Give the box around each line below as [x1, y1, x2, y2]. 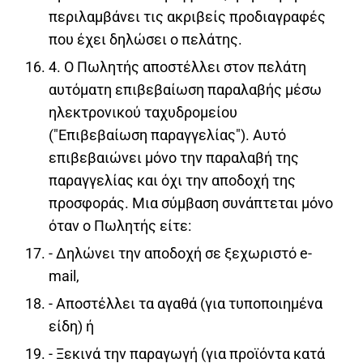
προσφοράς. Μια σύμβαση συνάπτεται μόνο [49, 194, 333, 211]
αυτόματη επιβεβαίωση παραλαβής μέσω [49, 80, 322, 98]
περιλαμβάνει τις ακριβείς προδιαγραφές [49, 7, 326, 25]
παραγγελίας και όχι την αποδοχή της [49, 171, 296, 189]
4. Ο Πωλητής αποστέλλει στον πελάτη [49, 58, 306, 75]
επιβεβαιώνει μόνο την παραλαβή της [49, 148, 299, 166]
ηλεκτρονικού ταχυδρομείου [49, 103, 237, 121]
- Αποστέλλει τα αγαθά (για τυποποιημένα [49, 294, 322, 312]
